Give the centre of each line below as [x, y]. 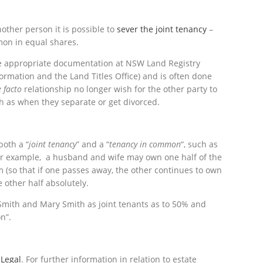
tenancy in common [145, 144]
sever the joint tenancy [162, 29]
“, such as [199, 144]
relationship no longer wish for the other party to [119, 89]
